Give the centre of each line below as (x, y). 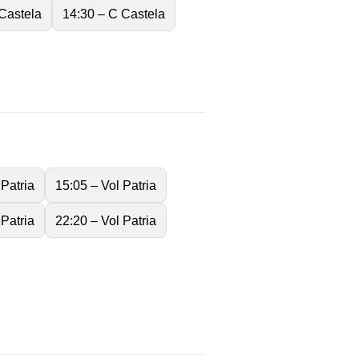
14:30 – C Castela (114, 13)
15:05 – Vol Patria (106, 185)
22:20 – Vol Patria (106, 220)
